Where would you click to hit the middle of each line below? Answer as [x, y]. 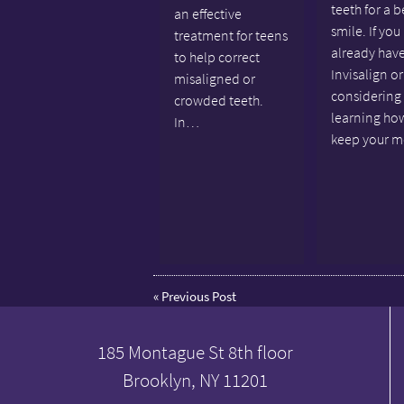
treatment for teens [230, 35]
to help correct [216, 56]
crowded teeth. [218, 100]
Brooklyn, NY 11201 [195, 380]
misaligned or [214, 78]
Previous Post [198, 296]
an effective [207, 13]
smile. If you [365, 30]
